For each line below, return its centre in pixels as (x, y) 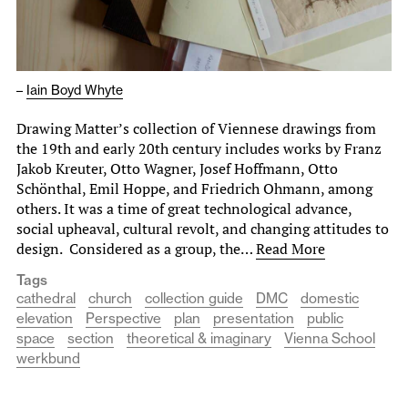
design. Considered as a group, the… (136, 249)
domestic (330, 299)
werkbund (48, 359)
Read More (291, 249)
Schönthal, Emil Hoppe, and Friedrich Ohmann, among (194, 189)
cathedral (46, 299)
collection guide (194, 299)
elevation (45, 319)
